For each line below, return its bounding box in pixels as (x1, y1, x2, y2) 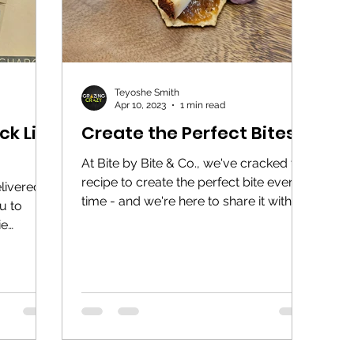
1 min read (180, 100, 225, 111)
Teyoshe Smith (115, 86, 179, 98)
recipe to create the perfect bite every (81, 174, 300, 190)
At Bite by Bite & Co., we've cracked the (81, 155, 309, 171)
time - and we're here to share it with (81, 193, 292, 209)
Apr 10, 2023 (115, 100, 166, 111)
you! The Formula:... (81, 212, 194, 228)
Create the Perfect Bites (81, 120, 296, 145)
